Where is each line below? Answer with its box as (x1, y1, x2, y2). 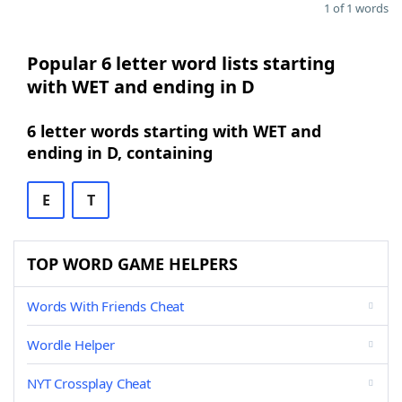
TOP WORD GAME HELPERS (27, 253, 238, 275)
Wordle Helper (27, 336, 115, 354)
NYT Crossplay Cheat (27, 374, 151, 392)
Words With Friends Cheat (27, 297, 185, 315)
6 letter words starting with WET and (27, 120, 321, 142)
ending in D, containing (27, 142, 213, 163)
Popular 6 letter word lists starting (27, 51, 336, 75)
